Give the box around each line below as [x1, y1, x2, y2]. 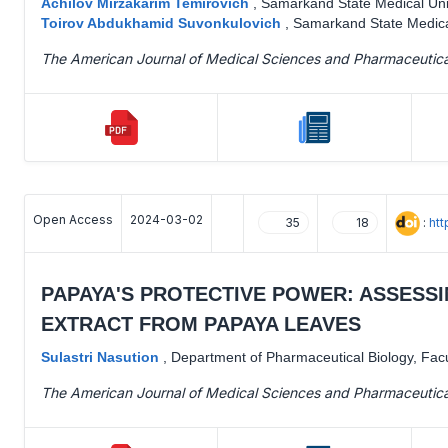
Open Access [33, 212, 113, 227]
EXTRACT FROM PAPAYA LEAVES [41, 313, 361, 335]
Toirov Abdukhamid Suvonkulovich [41, 15, 285, 31]
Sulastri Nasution [41, 349, 163, 365]
